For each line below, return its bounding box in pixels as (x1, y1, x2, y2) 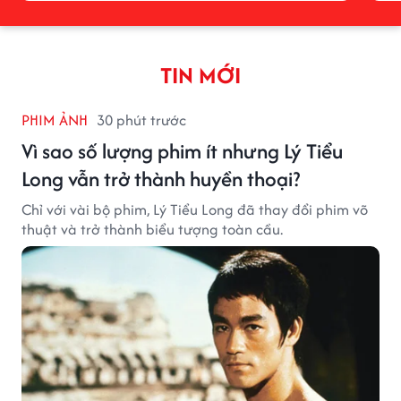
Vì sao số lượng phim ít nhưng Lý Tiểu (21, 135, 343, 166)
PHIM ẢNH (21, 108, 88, 131)
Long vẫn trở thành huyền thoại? (21, 163, 300, 193)
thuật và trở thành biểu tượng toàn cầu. (21, 218, 283, 240)
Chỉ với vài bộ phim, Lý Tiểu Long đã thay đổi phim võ (21, 198, 368, 220)
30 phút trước (97, 108, 186, 131)
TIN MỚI (160, 58, 241, 91)
